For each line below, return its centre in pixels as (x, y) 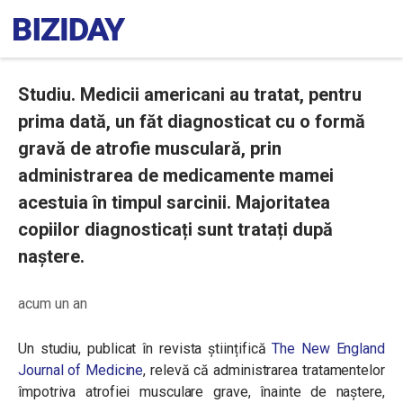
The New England (329, 349)
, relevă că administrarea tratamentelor (264, 370)
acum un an (53, 304)
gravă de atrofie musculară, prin (150, 148)
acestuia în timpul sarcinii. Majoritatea (174, 202)
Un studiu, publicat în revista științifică (145, 349)
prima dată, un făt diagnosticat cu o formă (192, 121)
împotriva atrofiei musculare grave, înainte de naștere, (201, 392)
